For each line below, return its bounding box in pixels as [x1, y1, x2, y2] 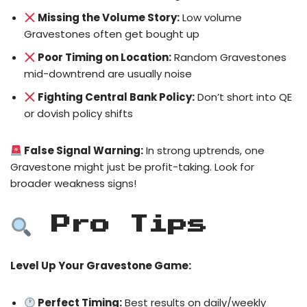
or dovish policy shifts [24, 106, 133, 121]
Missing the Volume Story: [36, 10, 180, 25]
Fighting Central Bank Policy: [36, 90, 195, 105]
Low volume [180, 10, 243, 25]
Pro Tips [32, 215, 208, 235]
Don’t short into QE [195, 90, 293, 105]
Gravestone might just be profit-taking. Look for [10, 160, 254, 175]
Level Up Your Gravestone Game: [10, 258, 191, 273]
